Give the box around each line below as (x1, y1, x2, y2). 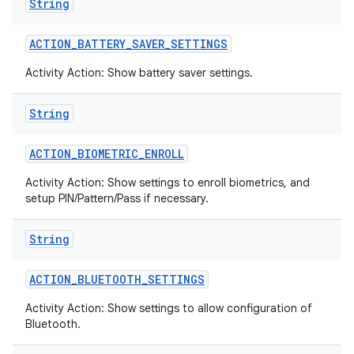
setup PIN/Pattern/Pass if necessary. (25, 191, 209, 205)
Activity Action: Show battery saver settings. (25, 66, 253, 80)
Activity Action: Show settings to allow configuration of (25, 301, 312, 315)
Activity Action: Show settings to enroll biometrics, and (25, 175, 310, 190)
